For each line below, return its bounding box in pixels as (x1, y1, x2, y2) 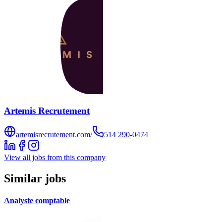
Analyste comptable (4, 196, 70, 205)
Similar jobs (4, 172, 66, 185)
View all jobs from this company (4, 153, 106, 162)
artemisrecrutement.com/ (16, 130, 92, 139)
